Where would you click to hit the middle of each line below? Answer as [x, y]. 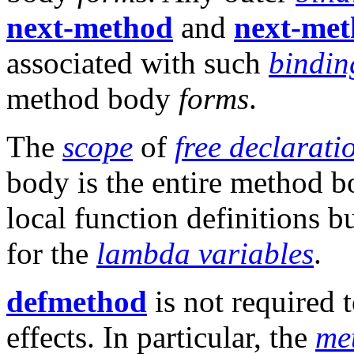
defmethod [77, 302]
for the [51, 254]
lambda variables [205, 254]
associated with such [137, 63]
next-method [90, 28]
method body [92, 99]
